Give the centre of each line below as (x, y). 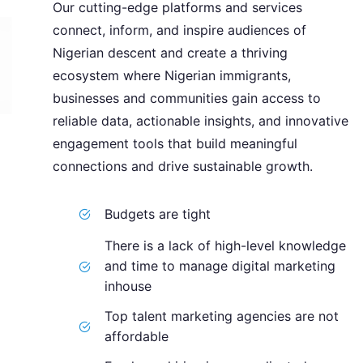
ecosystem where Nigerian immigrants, (172, 75)
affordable (137, 336)
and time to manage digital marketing (220, 266)
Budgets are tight (158, 214)
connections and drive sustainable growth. (183, 166)
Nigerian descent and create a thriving (170, 53)
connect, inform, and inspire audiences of (179, 30)
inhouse (128, 286)
